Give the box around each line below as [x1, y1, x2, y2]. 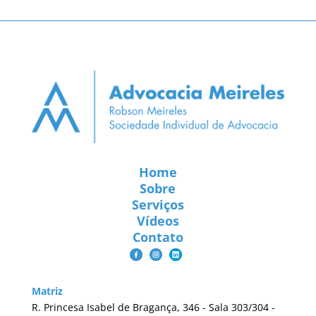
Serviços [131, 195, 184, 213]
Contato [132, 228, 183, 245]
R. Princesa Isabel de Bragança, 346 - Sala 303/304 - [31, 300, 275, 314]
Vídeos [136, 212, 179, 229]
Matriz [31, 284, 63, 298]
